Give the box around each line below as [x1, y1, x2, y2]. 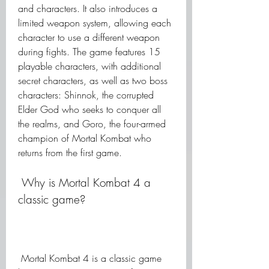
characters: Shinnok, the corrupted [18, 88, 154, 101]
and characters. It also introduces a [18, 2, 157, 15]
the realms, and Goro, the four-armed [18, 117, 166, 130]
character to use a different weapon [18, 31, 160, 44]
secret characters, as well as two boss [18, 74, 168, 87]
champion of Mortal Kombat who [18, 131, 151, 145]
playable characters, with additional [18, 59, 161, 73]
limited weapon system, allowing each [18, 16, 171, 29]
